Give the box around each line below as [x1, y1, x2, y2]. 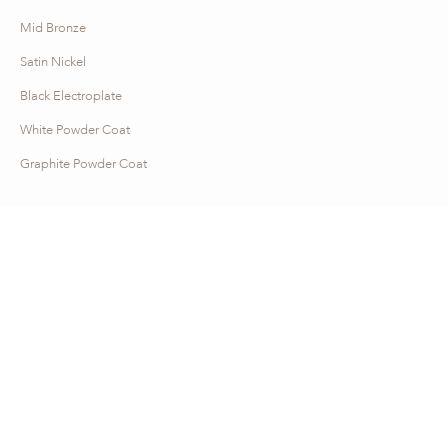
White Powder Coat [20, 121, 130, 140]
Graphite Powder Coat [20, 155, 147, 174]
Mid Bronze [20, 19, 86, 38]
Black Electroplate [20, 87, 122, 106]
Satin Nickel [20, 53, 86, 72]
